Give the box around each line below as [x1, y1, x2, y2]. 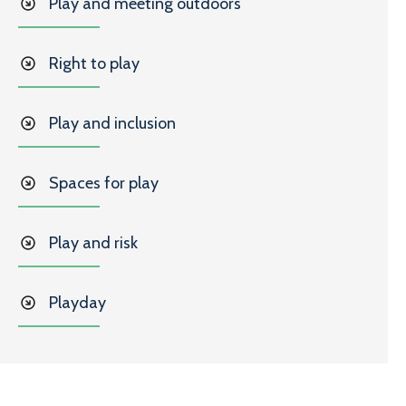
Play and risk [49, 233, 138, 253]
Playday [49, 293, 106, 313]
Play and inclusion [49, 113, 176, 133]
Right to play [49, 53, 140, 73]
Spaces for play [49, 173, 159, 193]
